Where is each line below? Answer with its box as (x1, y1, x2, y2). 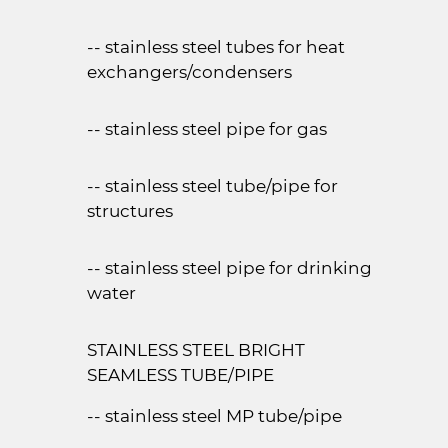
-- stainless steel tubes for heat (87, 37, 345, 57)
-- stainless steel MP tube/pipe (87, 406, 342, 426)
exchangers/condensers (87, 62, 292, 82)
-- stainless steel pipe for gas (87, 119, 327, 139)
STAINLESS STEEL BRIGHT (87, 340, 305, 360)
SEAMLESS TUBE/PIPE (87, 365, 274, 385)
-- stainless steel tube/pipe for (87, 176, 338, 196)
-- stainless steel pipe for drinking (87, 258, 372, 278)
